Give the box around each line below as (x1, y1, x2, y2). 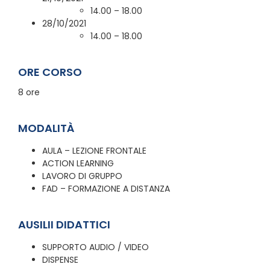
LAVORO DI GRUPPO (42, 169, 122, 182)
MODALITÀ (17, 120, 74, 136)
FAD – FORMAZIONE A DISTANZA (42, 182, 170, 195)
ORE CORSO (17, 64, 82, 80)
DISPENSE (42, 253, 78, 266)
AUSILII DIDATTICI (17, 216, 110, 232)
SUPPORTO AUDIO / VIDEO (42, 240, 149, 253)
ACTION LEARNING (42, 157, 114, 169)
